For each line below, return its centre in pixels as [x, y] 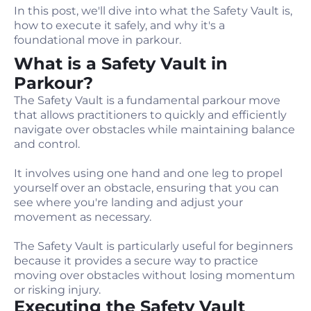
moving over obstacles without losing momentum [154, 275]
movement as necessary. [83, 217]
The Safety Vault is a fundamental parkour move [147, 100]
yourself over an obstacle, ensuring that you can [146, 188]
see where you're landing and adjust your [128, 202]
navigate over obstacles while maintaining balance [154, 129]
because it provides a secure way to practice [136, 261]
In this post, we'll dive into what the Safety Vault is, [153, 11]
